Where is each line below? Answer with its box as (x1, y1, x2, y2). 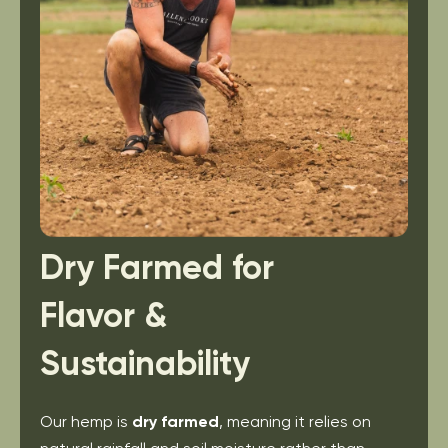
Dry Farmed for (40, 246, 274, 288)
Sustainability (40, 342, 250, 384)
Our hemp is (40, 411, 132, 431)
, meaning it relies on (219, 411, 371, 431)
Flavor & (40, 294, 167, 336)
